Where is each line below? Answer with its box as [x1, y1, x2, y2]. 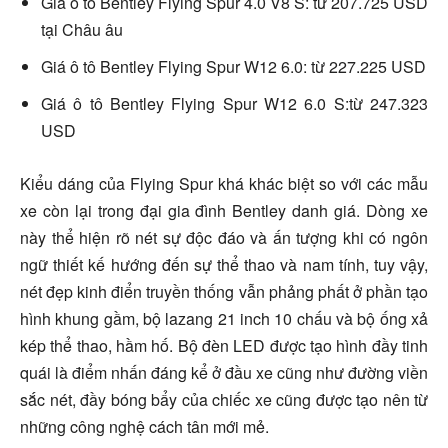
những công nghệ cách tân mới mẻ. [20, 415, 269, 439]
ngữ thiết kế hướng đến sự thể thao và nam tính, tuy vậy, [20, 253, 428, 277]
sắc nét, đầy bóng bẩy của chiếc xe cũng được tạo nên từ [20, 388, 428, 412]
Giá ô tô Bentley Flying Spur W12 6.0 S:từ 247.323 [41, 92, 428, 116]
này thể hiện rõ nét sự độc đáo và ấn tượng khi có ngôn [20, 226, 428, 250]
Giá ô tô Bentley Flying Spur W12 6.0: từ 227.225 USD [41, 55, 426, 79]
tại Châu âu [41, 18, 123, 42]
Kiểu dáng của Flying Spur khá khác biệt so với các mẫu [20, 172, 428, 196]
